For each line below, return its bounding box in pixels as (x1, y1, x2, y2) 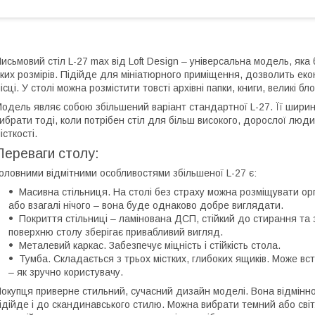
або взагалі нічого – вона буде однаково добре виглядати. (8, 199, 283, 211)
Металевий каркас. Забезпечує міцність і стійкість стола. (19, 239, 281, 251)
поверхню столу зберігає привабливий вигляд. (8, 226, 223, 238)
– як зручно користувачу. (8, 266, 123, 278)
